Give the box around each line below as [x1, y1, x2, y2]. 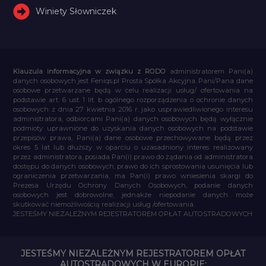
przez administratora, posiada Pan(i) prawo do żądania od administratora [13, 152, 253, 161]
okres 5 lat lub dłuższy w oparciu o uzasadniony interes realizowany [13, 142, 253, 151]
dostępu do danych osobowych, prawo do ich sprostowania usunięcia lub [13, 161, 253, 170]
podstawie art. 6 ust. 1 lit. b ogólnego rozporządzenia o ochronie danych [13, 95, 253, 104]
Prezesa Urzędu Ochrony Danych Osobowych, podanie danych [13, 180, 253, 189]
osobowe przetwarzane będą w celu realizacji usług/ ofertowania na [13, 85, 253, 94]
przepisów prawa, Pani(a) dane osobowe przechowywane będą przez [13, 133, 253, 142]
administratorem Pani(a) [165, 66, 253, 75]
